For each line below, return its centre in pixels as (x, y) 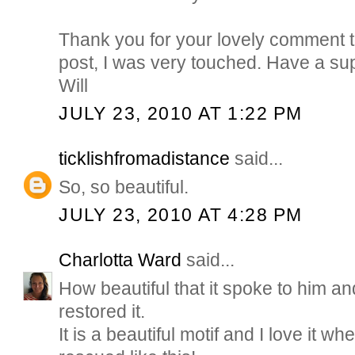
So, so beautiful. (124, 187)
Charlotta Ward (120, 260)
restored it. (102, 311)
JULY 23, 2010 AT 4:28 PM (181, 215)
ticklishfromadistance (145, 158)
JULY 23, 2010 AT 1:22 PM (181, 114)
